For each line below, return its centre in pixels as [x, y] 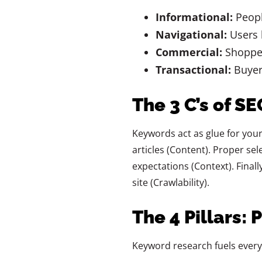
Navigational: [191, 35]
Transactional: [193, 70]
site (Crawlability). [170, 183]
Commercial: [189, 52]
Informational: [194, 17]
